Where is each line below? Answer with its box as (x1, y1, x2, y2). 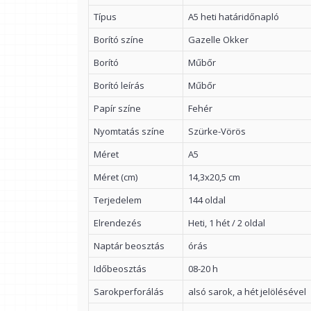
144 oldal (188, 194, 226, 206)
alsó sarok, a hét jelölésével (188, 285, 306, 298)
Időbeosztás (94, 262, 146, 275)
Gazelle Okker (188, 33, 249, 46)
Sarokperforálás (94, 285, 164, 298)
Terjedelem (94, 194, 142, 206)
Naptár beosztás (94, 239, 165, 252)
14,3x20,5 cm (188, 171, 240, 183)
